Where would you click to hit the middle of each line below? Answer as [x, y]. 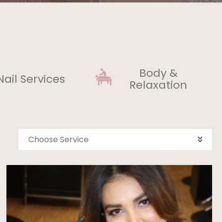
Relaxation [158, 85]
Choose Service [58, 140]
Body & [158, 73]
